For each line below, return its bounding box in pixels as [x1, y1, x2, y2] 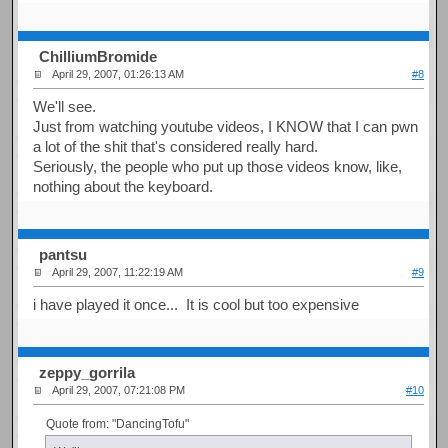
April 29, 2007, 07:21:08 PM [52, 384, 186, 397]
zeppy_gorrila [39, 364, 136, 382]
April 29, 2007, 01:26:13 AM [52, 68, 185, 81]
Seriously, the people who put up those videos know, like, [33, 157, 403, 175]
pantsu [39, 246, 88, 264]
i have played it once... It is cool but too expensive [33, 295, 360, 313]
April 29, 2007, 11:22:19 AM [52, 266, 184, 279]
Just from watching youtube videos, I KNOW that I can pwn [33, 117, 419, 135]
